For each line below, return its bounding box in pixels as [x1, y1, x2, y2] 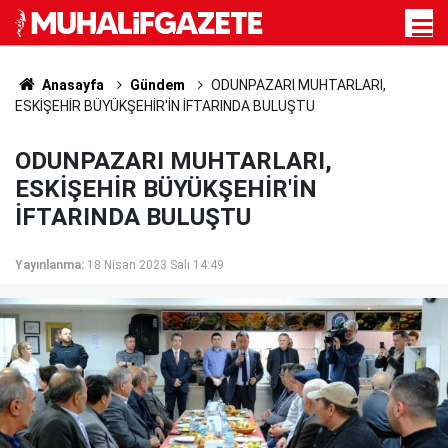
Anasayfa [38, 77, 104, 93]
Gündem [129, 77, 185, 93]
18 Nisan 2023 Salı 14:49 [87, 258, 224, 272]
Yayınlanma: [15, 258, 84, 272]
